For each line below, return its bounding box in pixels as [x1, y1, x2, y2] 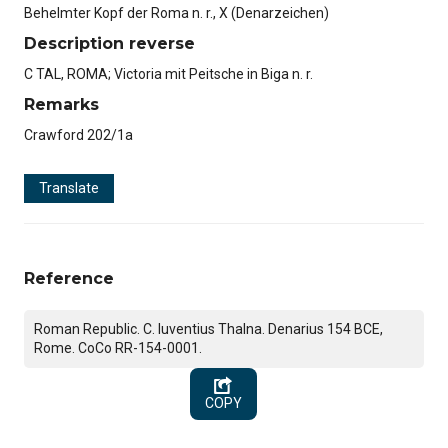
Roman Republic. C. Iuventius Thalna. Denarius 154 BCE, [34, 320, 383, 337]
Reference [24, 268, 114, 288]
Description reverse [24, 33, 195, 53]
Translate [39, 179, 99, 196]
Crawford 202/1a [24, 126, 133, 143]
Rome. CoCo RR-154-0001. [34, 339, 202, 356]
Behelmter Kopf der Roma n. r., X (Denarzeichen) [24, 4, 329, 21]
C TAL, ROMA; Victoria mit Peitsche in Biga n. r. [24, 65, 313, 82]
